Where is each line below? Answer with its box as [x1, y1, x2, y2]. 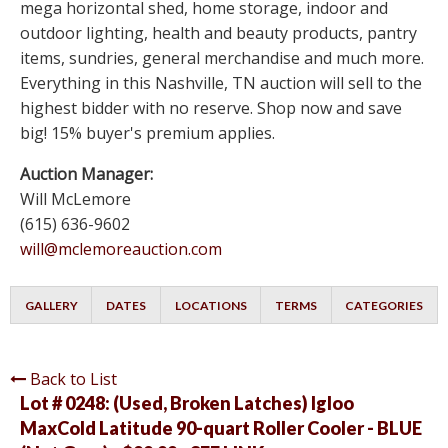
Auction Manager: [20, 163, 153, 186]
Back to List [30, 368, 117, 391]
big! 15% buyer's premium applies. [20, 122, 275, 145]
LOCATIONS [174, 298, 247, 314]
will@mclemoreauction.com [20, 238, 222, 261]
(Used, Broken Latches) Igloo [113, 392, 354, 415]
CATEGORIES [345, 298, 424, 314]
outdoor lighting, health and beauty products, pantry [20, 22, 417, 45]
